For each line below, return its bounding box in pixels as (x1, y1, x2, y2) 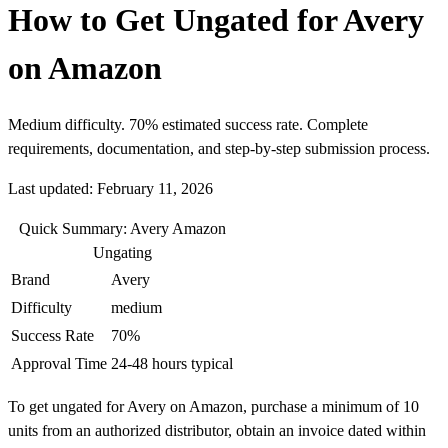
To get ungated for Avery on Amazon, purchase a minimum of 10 (8, 398, 419, 416)
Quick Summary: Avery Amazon (18, 220, 226, 238)
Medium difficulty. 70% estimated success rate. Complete (8, 116, 368, 134)
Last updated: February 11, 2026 (8, 180, 213, 198)
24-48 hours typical (111, 355, 233, 373)
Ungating (92, 244, 152, 262)
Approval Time (11, 355, 107, 373)
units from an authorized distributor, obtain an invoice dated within (8, 422, 426, 440)
